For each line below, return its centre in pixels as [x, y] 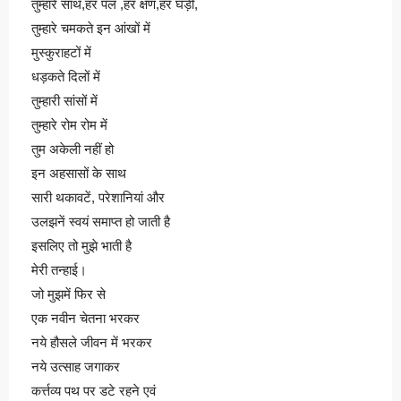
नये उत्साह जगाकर [76, 367]
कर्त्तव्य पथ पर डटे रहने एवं [94, 391]
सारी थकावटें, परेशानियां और [98, 197]
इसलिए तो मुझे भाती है [81, 246]
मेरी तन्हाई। [59, 270]
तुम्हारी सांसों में [64, 101]
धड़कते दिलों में [66, 77]
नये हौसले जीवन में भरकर [92, 342]
